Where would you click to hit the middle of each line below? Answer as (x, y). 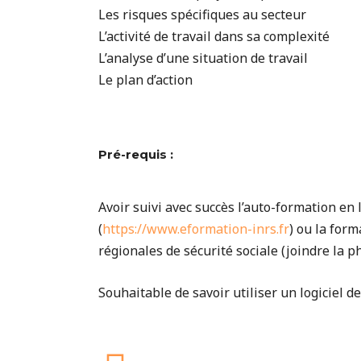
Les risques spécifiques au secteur (202, 15)
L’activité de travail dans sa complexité (214, 36)
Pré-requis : (136, 154)
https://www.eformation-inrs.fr (196, 228)
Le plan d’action (145, 80)
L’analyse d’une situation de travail (203, 58)
